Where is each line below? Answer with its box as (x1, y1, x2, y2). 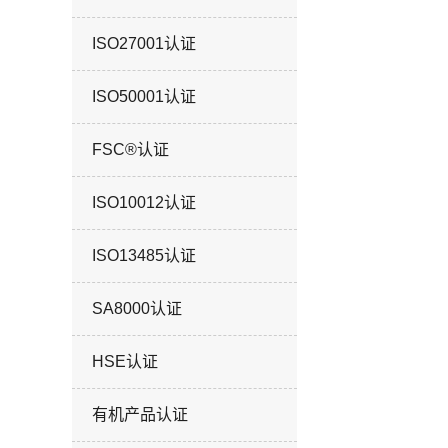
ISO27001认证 (92, 34, 196, 52)
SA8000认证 (92, 299, 182, 317)
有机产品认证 (92, 405, 188, 423)
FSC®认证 (92, 140, 169, 158)
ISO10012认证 (92, 193, 196, 211)
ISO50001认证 (92, 87, 196, 105)
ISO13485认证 (92, 246, 196, 264)
